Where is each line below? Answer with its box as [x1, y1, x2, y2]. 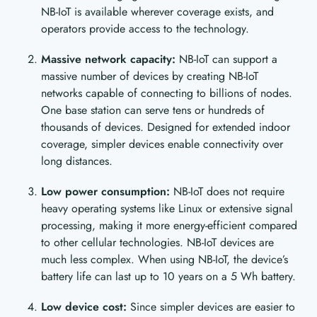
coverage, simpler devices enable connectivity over [41, 135, 284, 152]
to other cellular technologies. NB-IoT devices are [41, 234, 275, 250]
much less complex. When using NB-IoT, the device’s [41, 250, 289, 267]
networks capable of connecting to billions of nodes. [41, 84, 293, 101]
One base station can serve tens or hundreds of [41, 101, 265, 118]
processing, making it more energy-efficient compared [41, 217, 298, 234]
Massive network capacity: [41, 50, 176, 67]
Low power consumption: [41, 183, 174, 200]
